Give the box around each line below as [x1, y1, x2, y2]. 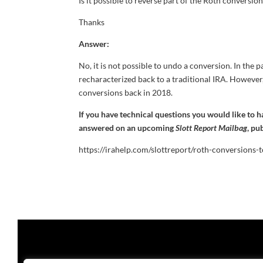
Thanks [79, 16, 105, 27]
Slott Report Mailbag [176, 122, 248, 133]
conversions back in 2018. [79, 87, 173, 97]
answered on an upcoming [79, 122, 176, 133]
